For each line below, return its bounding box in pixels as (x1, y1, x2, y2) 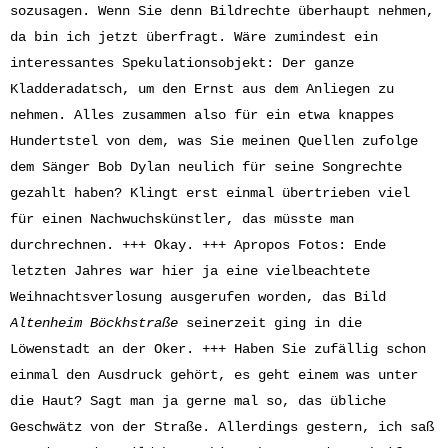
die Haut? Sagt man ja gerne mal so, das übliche (10, 393, 386, 409)
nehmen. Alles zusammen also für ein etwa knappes (10, 107, 394, 123)
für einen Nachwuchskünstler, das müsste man (10, 211, 354, 227)
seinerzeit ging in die (178, 315, 362, 331)
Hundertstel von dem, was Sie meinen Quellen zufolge (10, 133, 418, 149)
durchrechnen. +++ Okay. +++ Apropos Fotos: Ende (10, 237, 386, 253)
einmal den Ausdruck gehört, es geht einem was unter (10, 367, 418, 383)
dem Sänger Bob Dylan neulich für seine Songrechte (10, 159, 402, 175)
